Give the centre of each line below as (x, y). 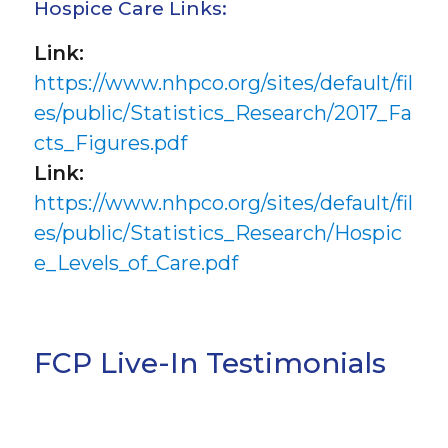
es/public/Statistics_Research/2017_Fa (223, 112)
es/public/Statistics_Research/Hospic (218, 232)
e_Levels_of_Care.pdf (136, 262)
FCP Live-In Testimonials (210, 362)
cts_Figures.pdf (111, 142)
